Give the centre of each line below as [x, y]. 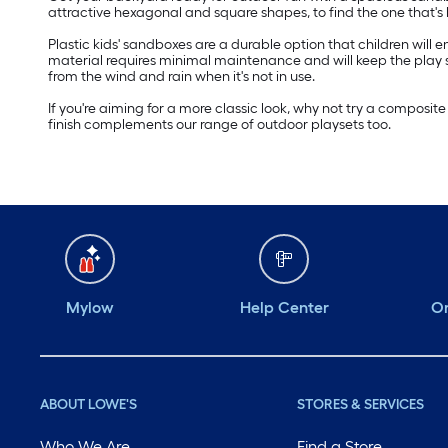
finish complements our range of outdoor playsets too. [219, 125]
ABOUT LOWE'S [88, 405]
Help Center [284, 308]
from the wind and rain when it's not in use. [181, 77]
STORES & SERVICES [361, 405]
